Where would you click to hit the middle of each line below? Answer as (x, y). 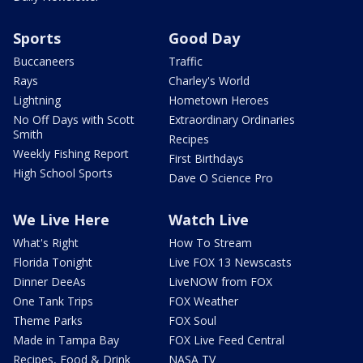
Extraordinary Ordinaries (232, 119)
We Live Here (61, 219)
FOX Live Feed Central (226, 340)
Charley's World (209, 80)
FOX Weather (203, 301)
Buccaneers (44, 61)
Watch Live (209, 219)
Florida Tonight (53, 262)
